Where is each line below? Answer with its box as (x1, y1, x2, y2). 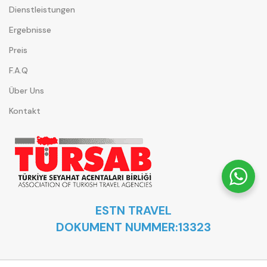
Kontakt (9, 105, 41, 117)
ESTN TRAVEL (95, 203, 172, 219)
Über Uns (9, 85, 44, 97)
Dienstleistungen (9, 4, 75, 15)
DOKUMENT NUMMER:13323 (55, 219, 211, 235)
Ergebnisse (9, 24, 51, 36)
